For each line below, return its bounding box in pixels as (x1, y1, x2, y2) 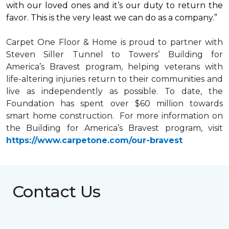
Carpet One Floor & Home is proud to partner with (6, 37, 223, 47)
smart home (6, 111, 57, 121)
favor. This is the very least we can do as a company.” (6, 13, 217, 22)
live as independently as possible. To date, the (6, 86, 223, 96)
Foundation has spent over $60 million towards (6, 99, 223, 108)
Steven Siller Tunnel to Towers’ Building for (6, 50, 223, 59)
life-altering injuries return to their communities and (6, 74, 223, 84)
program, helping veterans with (80, 62, 223, 72)
